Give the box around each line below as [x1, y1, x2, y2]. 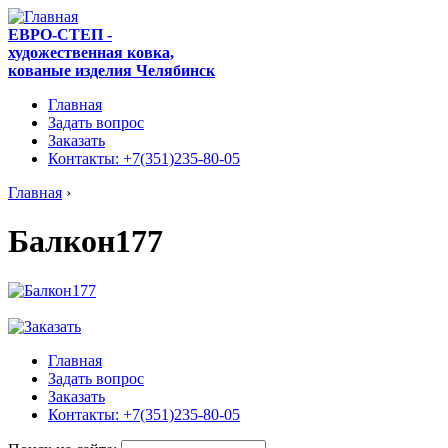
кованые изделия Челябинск [8, 62, 215, 79]
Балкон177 [8, 223, 163, 260]
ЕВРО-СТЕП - [8, 26, 112, 43]
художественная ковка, [8, 44, 174, 61]
